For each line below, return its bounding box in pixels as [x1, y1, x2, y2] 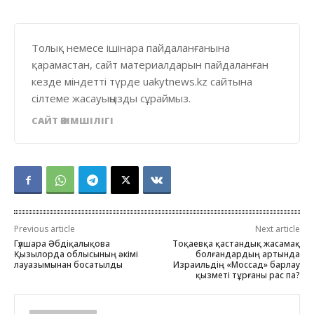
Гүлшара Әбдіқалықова [14, 238, 110, 250]
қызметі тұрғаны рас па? [195, 269, 300, 281]
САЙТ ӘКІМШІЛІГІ [32, 114, 114, 127]
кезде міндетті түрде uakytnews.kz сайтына [32, 74, 252, 88]
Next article [254, 223, 300, 235]
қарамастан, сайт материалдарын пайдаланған [32, 57, 268, 71]
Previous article [14, 223, 75, 235]
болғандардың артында [195, 248, 300, 260]
